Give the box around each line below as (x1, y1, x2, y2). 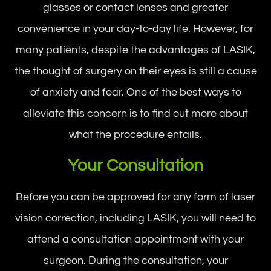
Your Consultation (68, 156, 203, 174)
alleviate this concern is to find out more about (23, 107, 248, 119)
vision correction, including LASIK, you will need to (15, 212, 256, 224)
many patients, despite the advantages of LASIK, (16, 44, 255, 56)
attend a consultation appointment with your (27, 233, 244, 245)
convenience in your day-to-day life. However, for (18, 22, 253, 34)
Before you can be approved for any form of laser (16, 191, 255, 203)
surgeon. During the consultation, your (43, 254, 228, 266)
